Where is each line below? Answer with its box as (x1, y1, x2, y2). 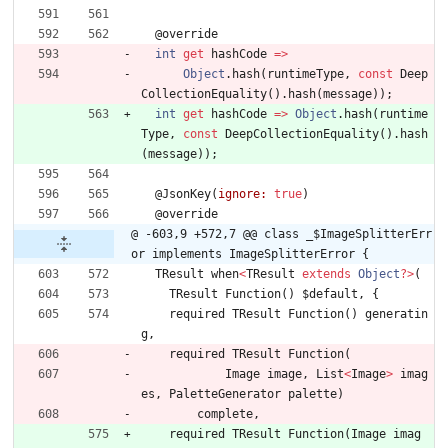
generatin (365, 307, 428, 322)
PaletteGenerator (169, 387, 281, 402)
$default (302, 287, 358, 302)
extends (302, 267, 351, 282)
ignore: (218, 187, 267, 202)
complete (197, 407, 253, 422)
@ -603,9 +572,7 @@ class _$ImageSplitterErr (131, 227, 432, 242)
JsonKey (162, 187, 211, 202)
